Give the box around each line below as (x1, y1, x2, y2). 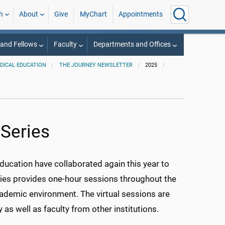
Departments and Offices (93, 40, 171, 49)
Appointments (118, 10, 163, 19)
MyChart (79, 10, 107, 19)
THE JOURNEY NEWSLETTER (59, 62, 133, 68)
